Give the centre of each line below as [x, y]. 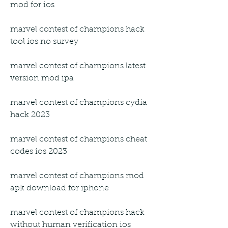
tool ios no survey [44, 41]
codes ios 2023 [39, 151]
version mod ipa [42, 78]
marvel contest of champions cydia [79, 103]
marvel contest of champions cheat [79, 139]
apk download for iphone [60, 188]
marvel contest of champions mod [77, 176]
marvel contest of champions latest [78, 66]
